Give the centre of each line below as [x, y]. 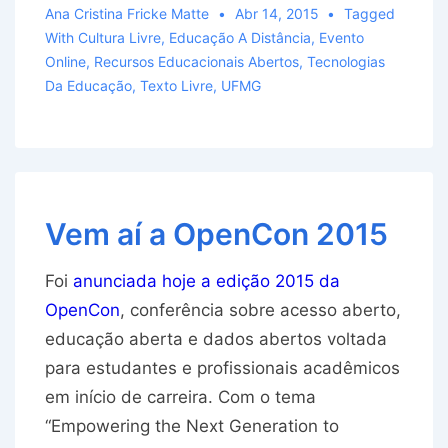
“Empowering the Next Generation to [192, 426]
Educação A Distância [240, 38]
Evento [341, 38]
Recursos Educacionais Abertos [196, 62]
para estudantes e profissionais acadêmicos [222, 368]
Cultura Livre [119, 38]
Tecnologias [346, 62]
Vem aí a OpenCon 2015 [216, 234]
